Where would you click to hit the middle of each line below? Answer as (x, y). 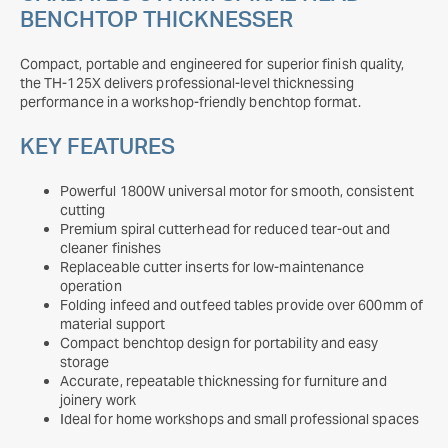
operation (91, 286)
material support (113, 324)
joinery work (98, 400)
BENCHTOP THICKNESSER (156, 20)
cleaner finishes (111, 248)
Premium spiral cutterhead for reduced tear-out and (225, 229)
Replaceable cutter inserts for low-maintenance (212, 267)
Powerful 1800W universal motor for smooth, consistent (237, 191)
